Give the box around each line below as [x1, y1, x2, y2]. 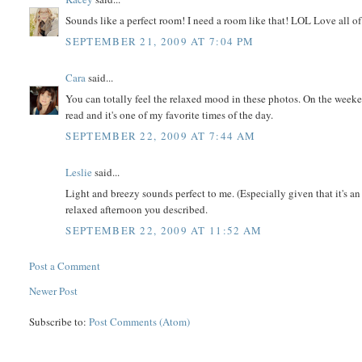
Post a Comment [29, 258, 101, 273]
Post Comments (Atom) [89, 314, 191, 329]
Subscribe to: [29, 314, 90, 329]
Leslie [65, 164, 93, 179]
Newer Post [29, 283, 78, 298]
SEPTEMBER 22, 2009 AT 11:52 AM [65, 222, 263, 238]
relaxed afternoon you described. [65, 202, 208, 217]
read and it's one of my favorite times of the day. [65, 107, 274, 123]
